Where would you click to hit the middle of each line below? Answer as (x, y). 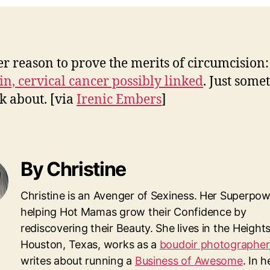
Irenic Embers (119, 99)
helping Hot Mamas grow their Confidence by (133, 212)
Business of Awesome (189, 260)
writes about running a (78, 260)
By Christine (74, 169)
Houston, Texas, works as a (90, 244)
